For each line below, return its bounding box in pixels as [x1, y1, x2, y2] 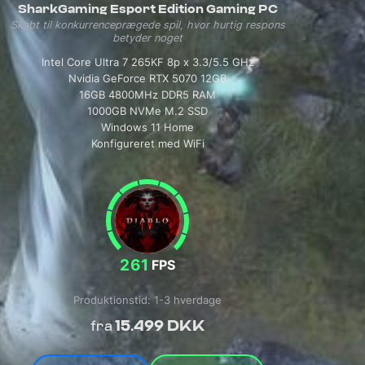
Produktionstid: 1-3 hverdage [73, 293, 222, 306]
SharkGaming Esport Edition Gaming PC [17, 2, 278, 15]
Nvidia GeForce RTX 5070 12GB [68, 72, 227, 85]
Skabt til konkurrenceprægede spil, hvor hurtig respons [10, 18, 285, 31]
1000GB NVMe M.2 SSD [87, 104, 209, 117]
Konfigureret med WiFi [90, 137, 204, 150]
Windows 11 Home [101, 121, 195, 134]
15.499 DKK [114, 318, 205, 334]
